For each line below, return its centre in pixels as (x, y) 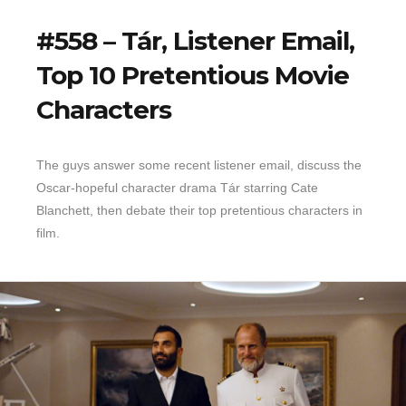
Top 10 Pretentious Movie (193, 75)
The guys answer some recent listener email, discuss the (199, 164)
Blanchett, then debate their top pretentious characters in (199, 210)
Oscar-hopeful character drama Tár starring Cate (177, 187)
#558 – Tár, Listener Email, (195, 40)
